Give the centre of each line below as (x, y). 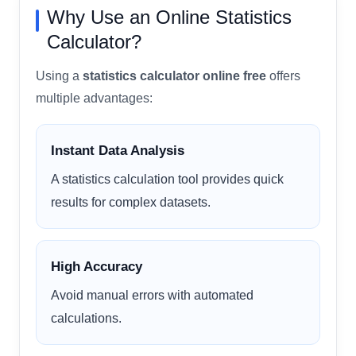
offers (283, 75)
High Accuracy (97, 266)
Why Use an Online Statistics (169, 17)
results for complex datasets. (131, 201)
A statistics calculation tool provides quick (167, 178)
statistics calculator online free (174, 75)
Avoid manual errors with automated (152, 294)
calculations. (86, 317)
